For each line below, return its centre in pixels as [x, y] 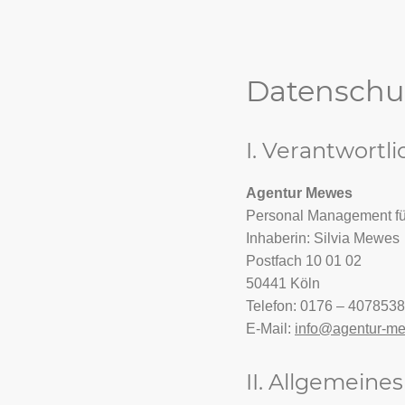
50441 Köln [283, 284]
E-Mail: [270, 329]
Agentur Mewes [299, 193]
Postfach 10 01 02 [304, 261]
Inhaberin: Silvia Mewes [323, 239]
